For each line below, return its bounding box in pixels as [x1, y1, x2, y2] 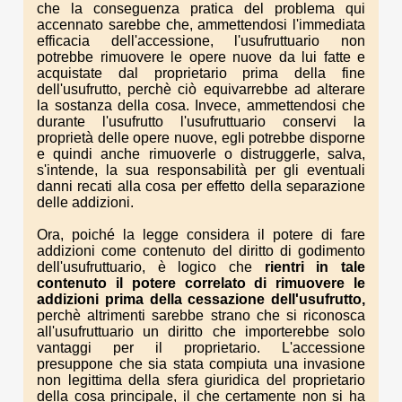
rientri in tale [264, 259, 366, 275]
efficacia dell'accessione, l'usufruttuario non [37, 33, 365, 49]
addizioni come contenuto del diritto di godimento [37, 243, 365, 259]
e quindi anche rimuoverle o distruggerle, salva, [37, 146, 365, 162]
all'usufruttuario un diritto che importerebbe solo [37, 324, 365, 340]
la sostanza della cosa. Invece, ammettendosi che [37, 98, 365, 114]
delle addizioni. [37, 195, 134, 211]
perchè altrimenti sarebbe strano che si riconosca [37, 308, 365, 324]
